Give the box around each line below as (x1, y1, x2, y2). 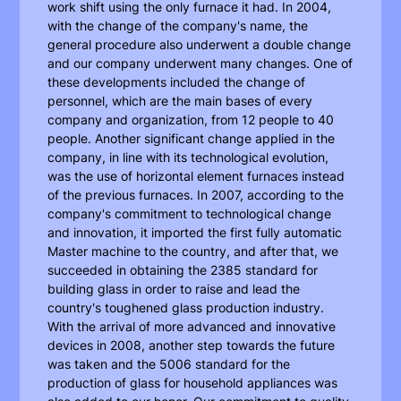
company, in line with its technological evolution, (47, 149, 329, 166)
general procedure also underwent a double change (47, 37, 352, 53)
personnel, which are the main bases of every (47, 93, 313, 109)
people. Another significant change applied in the (47, 131, 336, 147)
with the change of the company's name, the (47, 18, 309, 34)
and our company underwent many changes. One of (47, 55, 354, 72)
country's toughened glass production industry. (47, 300, 325, 316)
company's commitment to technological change (47, 206, 332, 222)
